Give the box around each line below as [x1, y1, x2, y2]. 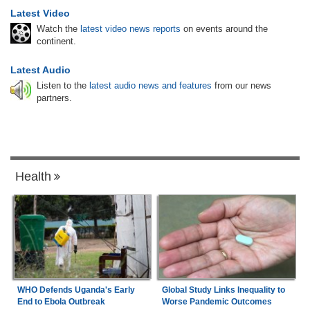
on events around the [181, 23, 268, 34]
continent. [37, 35, 76, 46]
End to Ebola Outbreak [17, 297, 105, 307]
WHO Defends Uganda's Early [17, 285, 135, 295]
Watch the [37, 23, 80, 34]
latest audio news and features [89, 80, 212, 91]
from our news [212, 80, 271, 91]
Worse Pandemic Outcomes [161, 297, 272, 307]
